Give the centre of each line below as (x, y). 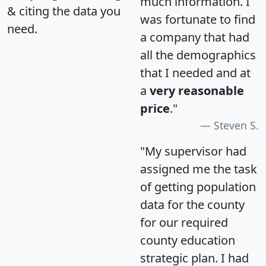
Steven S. (236, 125)
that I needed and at (195, 72)
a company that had (195, 37)
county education (188, 240)
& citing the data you (64, 11)
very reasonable (197, 90)
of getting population (198, 186)
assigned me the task (199, 169)
